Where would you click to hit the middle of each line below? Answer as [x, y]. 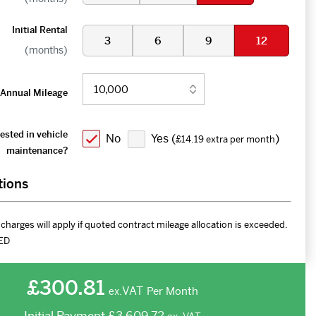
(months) [46, 50]
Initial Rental [39, 30]
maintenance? [37, 151]
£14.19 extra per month [225, 139]
